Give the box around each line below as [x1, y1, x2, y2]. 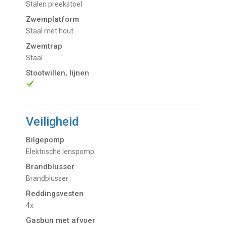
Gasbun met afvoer [26, 216, 96, 225]
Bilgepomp [26, 135, 65, 145]
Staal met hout [30, 27, 74, 35]
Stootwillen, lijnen [26, 68, 90, 78]
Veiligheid [26, 115, 80, 129]
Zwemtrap [26, 42, 63, 51]
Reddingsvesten [26, 189, 84, 199]
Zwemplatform [26, 15, 80, 24]
